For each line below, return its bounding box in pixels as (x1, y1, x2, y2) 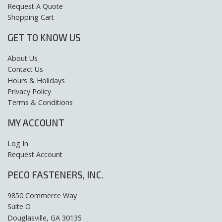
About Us (7, 54, 38, 63)
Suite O (7, 202, 31, 212)
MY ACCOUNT (7, 117, 64, 128)
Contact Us (7, 64, 43, 74)
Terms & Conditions (7, 98, 73, 108)
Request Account (7, 150, 62, 160)
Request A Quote (7, 1, 63, 11)
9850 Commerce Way (7, 191, 77, 201)
